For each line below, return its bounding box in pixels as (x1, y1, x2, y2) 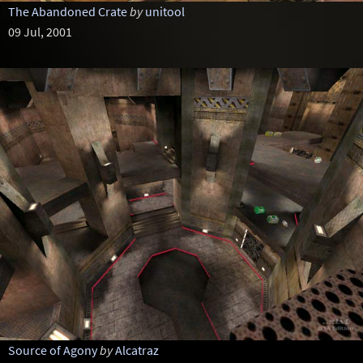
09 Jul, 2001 (7, 23, 72, 40)
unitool (144, 3, 185, 19)
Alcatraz (114, 342, 159, 358)
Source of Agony (7, 342, 97, 358)
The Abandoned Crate (7, 3, 127, 19)
